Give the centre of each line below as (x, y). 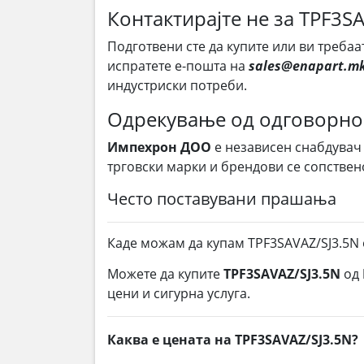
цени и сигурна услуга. (179, 293)
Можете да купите (165, 274)
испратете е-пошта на (178, 66)
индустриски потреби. (177, 85)
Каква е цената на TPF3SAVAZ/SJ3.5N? (233, 340)
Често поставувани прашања (222, 199)
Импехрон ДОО (159, 147)
